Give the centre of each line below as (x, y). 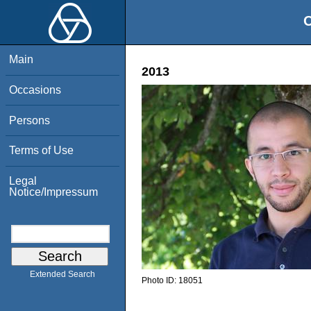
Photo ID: (160, 281)
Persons (30, 120)
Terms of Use (42, 151)
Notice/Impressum (54, 192)
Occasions (35, 90)
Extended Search (62, 275)
